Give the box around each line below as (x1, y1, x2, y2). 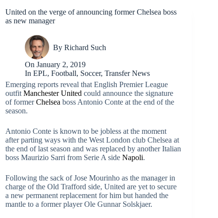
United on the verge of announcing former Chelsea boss (5, 8, 177, 16)
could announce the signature (82, 89, 173, 97)
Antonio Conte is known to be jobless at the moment (5, 127, 166, 135)
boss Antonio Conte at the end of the (60, 98, 174, 106)
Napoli (122, 153, 143, 162)
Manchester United (23, 89, 82, 97)
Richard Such (64, 43, 107, 52)
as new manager (5, 17, 55, 25)
